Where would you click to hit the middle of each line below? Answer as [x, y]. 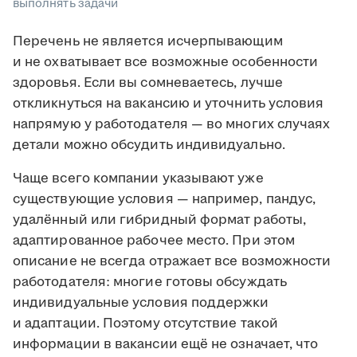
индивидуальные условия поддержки [141, 303]
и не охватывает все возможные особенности [166, 63]
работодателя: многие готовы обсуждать [150, 282]
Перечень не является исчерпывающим [148, 42]
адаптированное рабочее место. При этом [154, 241]
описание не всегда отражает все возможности [172, 262]
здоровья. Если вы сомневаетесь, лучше [148, 83]
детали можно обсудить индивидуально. [149, 145]
